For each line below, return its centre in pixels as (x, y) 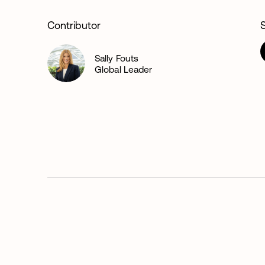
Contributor (74, 25)
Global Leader (124, 69)
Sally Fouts (117, 58)
